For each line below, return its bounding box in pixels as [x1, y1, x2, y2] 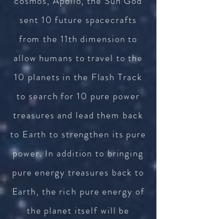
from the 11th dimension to [19, 32, 138, 45]
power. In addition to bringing [13, 147, 144, 160]
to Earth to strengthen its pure [10, 128, 146, 141]
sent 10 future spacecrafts [20, 13, 137, 26]
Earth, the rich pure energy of [12, 185, 145, 198]
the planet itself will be [26, 204, 130, 217]
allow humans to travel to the [13, 51, 143, 65]
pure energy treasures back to [12, 166, 145, 179]
